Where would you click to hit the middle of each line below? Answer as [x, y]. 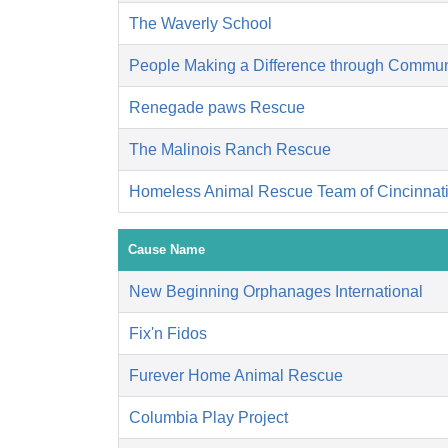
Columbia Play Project [208, 418]
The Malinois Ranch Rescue [230, 150]
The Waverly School [200, 24]
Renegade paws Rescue [217, 108]
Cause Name [166, 250]
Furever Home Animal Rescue [236, 376]
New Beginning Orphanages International [276, 292]
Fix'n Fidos [168, 334]
